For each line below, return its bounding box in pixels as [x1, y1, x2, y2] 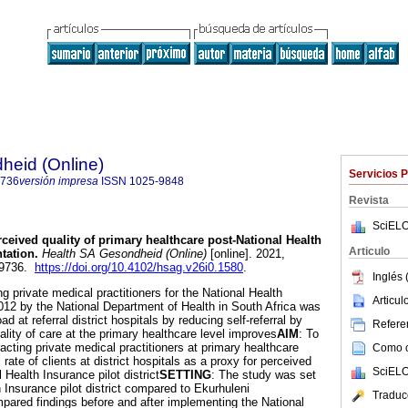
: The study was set [211, 368, 316, 382]
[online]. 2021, [207, 247, 285, 261]
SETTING [159, 368, 211, 382]
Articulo [349, 245, 390, 258]
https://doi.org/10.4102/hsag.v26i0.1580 [35, 260, 243, 275]
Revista [349, 194, 389, 207]
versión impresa [19, 175, 98, 188]
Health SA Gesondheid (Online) [38, 247, 207, 261]
